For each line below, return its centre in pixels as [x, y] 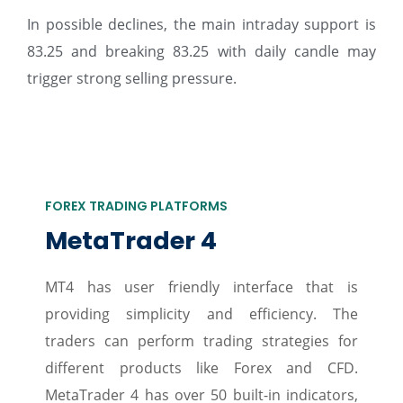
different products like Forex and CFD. [201, 367]
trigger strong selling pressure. [132, 78]
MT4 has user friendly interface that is [201, 287]
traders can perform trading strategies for [201, 340]
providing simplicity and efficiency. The [201, 313]
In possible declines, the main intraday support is [201, 24]
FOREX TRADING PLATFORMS [136, 206]
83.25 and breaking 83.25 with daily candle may [201, 51]
